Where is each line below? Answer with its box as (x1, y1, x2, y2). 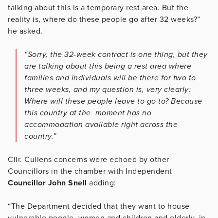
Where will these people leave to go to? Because (24, 96, 202, 106)
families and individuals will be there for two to (24, 73, 196, 83)
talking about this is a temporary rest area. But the (8, 2, 188, 13)
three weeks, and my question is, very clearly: (24, 84, 191, 94)
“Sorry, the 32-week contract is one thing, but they (24, 49, 208, 59)
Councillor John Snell (8, 178, 87, 188)
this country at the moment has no (24, 108, 151, 118)
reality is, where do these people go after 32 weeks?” (8, 14, 200, 24)
